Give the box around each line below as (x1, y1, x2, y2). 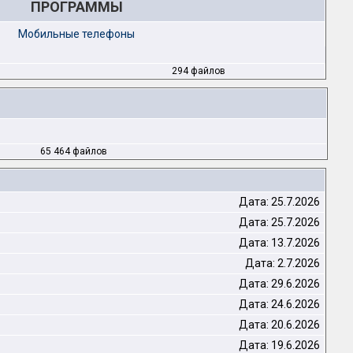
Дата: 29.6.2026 (239, 277, 320, 290)
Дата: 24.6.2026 (239, 298, 320, 310)
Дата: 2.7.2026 (245, 257, 320, 269)
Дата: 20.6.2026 (239, 318, 320, 331)
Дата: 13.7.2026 (239, 236, 320, 249)
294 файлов (172, 65, 225, 76)
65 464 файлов (39, 146, 107, 157)
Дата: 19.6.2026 (239, 339, 320, 351)
